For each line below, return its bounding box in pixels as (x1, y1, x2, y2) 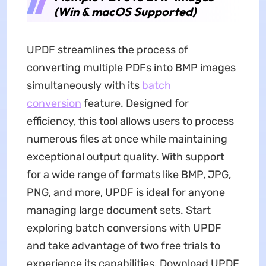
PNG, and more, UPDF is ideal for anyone (26, 186, 225, 199)
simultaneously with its (26, 79, 142, 93)
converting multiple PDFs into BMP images (26, 61, 236, 75)
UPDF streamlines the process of (26, 43, 188, 57)
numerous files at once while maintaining (26, 132, 227, 146)
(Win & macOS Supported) (53, 4, 196, 20)
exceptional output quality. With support (26, 150, 224, 164)
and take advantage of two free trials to (26, 239, 220, 253)
